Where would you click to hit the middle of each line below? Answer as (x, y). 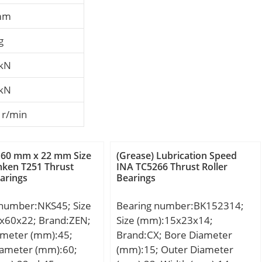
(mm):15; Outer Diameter (175, 250)
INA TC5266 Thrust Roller (172, 167)
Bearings (136, 178)
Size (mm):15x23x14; (165, 220)
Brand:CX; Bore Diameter (175, 235)
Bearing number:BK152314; (180, 206)
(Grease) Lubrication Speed (177, 156)
